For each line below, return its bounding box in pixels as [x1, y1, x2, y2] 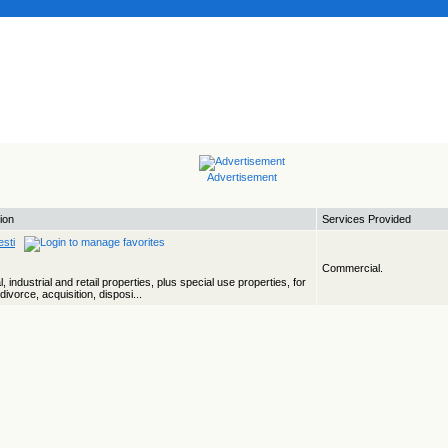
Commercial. [322, 262, 383, 274]
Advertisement [206, 171, 277, 183]
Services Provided [322, 213, 411, 225]
